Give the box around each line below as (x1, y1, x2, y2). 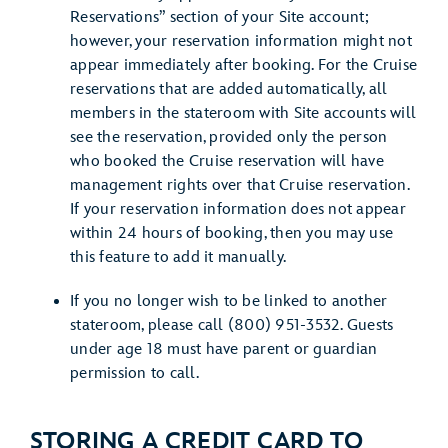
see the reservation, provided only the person (70, 128, 388, 147)
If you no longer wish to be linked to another (70, 292, 388, 311)
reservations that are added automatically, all (70, 80, 388, 99)
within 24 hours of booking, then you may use (70, 224, 393, 243)
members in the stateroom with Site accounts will (70, 104, 416, 123)
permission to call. (70, 364, 199, 383)
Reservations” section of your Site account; (70, 8, 369, 27)
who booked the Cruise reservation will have (70, 152, 384, 171)
